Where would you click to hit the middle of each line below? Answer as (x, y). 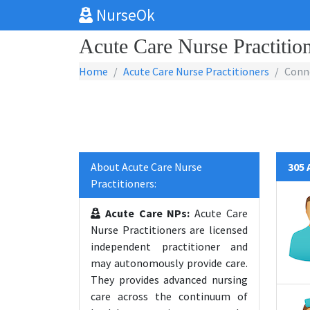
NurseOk (124, 15)
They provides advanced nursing (169, 280)
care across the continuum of (169, 296)
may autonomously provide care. (169, 263)
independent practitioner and (169, 246)
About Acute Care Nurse (146, 167)
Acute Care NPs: (145, 213)
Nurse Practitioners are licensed (169, 230)
